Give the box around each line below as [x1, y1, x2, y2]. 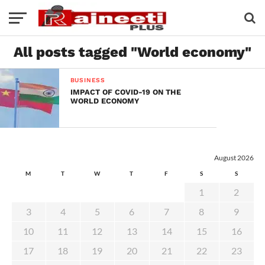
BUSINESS [70, 76, 106, 84]
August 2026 [214, 153, 254, 162]
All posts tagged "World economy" [14, 44, 251, 60]
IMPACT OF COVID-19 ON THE [70, 88, 181, 96]
